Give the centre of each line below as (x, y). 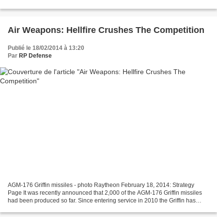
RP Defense (35, 55)
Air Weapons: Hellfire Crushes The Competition (106, 30)
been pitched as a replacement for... (54, 209)
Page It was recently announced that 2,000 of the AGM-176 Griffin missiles (105, 193)
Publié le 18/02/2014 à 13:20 (46, 48)
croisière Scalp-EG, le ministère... (51, 5)
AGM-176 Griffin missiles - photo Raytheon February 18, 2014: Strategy (101, 185)
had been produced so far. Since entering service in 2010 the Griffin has (102, 201)
